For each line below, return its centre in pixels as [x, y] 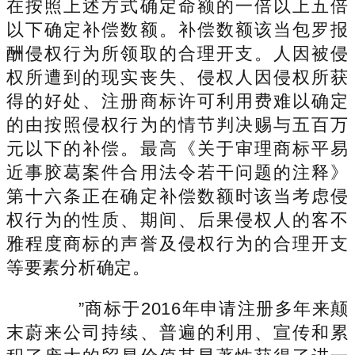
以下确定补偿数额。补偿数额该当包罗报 [177, 29]
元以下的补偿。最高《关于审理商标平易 [177, 148]
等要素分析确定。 [78, 267]
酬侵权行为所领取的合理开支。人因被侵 [177, 53]
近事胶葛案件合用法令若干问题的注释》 [177, 172]
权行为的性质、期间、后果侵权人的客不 [177, 219]
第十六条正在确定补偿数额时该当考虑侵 [177, 196]
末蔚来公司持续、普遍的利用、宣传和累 [177, 332]
